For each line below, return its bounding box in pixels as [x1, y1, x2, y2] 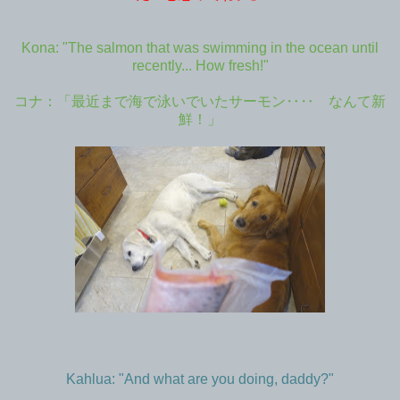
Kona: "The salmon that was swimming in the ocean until [21, 39, 379, 55]
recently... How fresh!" [131, 57, 269, 73]
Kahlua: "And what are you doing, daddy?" [66, 371, 334, 387]
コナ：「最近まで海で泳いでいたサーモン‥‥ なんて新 [14, 93, 386, 109]
